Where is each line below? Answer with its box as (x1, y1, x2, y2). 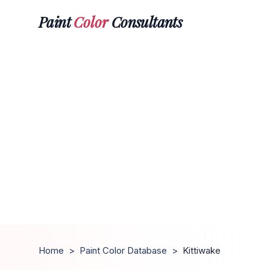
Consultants (108, 11, 183, 31)
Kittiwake (183, 245, 221, 256)
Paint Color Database (80, 245, 167, 256)
